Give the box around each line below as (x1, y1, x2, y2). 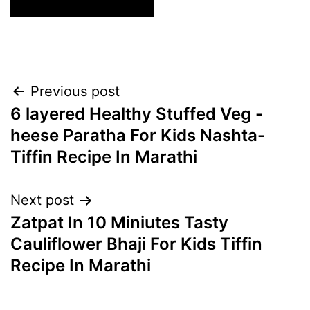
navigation (10, 111, 131, 143)
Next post (10, 192, 74, 209)
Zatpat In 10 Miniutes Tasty (10, 212, 228, 233)
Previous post (30, 83, 120, 100)
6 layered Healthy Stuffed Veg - (10, 104, 263, 125)
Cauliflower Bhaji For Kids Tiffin (10, 234, 262, 255)
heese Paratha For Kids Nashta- (10, 125, 265, 146)
